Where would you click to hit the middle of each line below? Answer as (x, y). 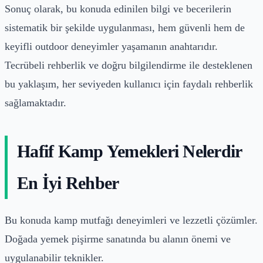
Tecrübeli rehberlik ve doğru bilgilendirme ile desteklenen (129, 65)
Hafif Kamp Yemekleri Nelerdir (130, 151)
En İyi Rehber (68, 183)
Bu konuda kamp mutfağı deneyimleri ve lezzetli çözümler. (131, 220)
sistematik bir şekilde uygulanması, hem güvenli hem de (125, 27)
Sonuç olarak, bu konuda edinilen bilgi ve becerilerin (118, 9)
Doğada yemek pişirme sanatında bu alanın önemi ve (118, 239)
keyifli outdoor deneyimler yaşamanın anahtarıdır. (111, 46)
